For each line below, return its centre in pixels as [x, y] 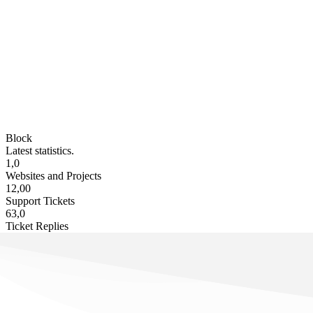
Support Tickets [40, 201]
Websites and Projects [53, 175]
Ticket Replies [37, 226]
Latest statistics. [40, 150]
